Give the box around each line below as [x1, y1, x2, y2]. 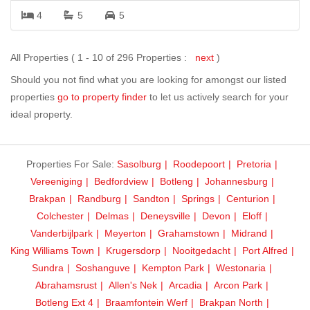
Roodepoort [173, 158, 225, 170]
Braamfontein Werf [104, 296, 188, 308]
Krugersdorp [105, 244, 161, 256]
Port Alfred [241, 244, 288, 256]
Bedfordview [93, 175, 148, 187]
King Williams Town [10, 244, 94, 256]
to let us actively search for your [147, 91, 289, 102]
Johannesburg [204, 175, 268, 187]
